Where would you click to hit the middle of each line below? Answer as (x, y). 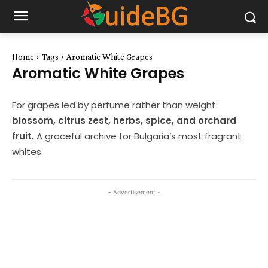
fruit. (23, 136)
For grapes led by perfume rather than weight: (115, 105)
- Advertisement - (134, 192)
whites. (28, 152)
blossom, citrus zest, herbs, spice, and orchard (124, 121)
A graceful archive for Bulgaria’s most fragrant (138, 136)
